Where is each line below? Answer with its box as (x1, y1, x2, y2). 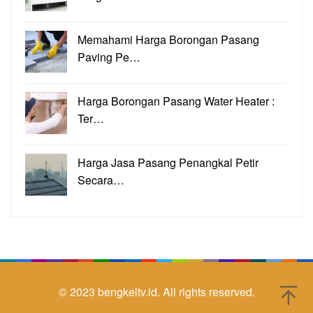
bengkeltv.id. (97, 284, 163, 300)
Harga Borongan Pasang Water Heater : (78, 93, 275, 110)
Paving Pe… (78, 49, 140, 66)
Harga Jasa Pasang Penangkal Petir (78, 154, 259, 171)
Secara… (78, 172, 124, 189)
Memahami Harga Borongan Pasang (78, 31, 259, 48)
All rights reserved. (162, 284, 255, 300)
